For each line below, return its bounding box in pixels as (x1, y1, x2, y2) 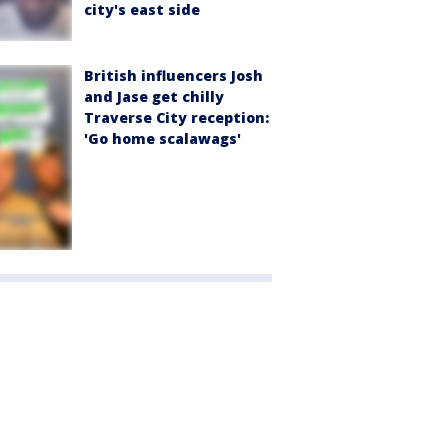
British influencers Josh (84, 65, 263, 85)
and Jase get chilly (84, 86, 224, 106)
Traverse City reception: (84, 107, 269, 127)
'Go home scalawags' (84, 128, 241, 148)
